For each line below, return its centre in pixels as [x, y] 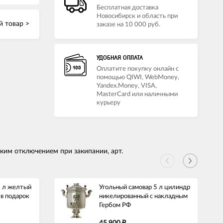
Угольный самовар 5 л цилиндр [145, 187]
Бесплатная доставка [127, 7]
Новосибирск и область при [137, 16]
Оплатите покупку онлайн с [138, 69]
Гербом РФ [115, 205]
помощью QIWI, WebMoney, [138, 77]
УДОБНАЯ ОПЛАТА [120, 57]
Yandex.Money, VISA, [127, 86]
